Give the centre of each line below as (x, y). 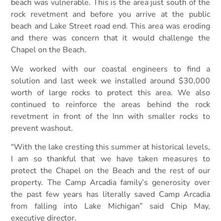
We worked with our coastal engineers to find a (110, 69)
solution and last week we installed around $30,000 (110, 81)
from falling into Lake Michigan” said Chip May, (110, 206)
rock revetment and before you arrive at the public (110, 15)
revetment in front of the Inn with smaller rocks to (110, 116)
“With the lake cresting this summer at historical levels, (110, 147)
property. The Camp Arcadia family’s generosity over (110, 182)
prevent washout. (43, 128)
